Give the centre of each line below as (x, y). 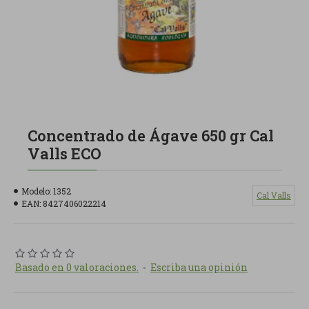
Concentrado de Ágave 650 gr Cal (151, 136)
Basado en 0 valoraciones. (77, 267)
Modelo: (36, 191)
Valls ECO (64, 153)
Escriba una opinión (199, 267)
